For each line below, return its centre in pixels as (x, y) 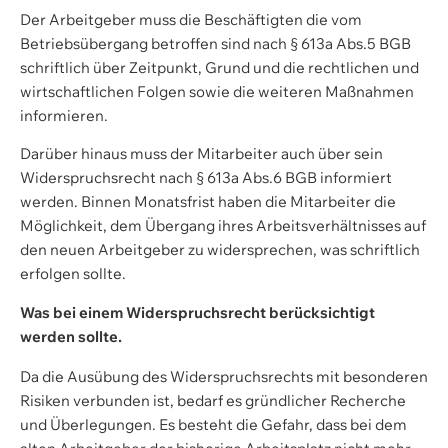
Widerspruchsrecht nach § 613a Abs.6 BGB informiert (206, 178)
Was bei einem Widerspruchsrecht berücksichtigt (197, 312)
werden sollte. (71, 336)
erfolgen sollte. (73, 274)
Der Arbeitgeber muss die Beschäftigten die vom (191, 19)
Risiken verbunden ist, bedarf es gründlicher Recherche (213, 400)
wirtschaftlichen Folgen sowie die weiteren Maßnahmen (217, 91)
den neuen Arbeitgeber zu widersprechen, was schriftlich (220, 250)
